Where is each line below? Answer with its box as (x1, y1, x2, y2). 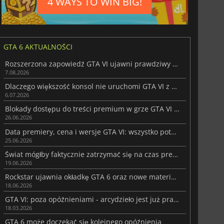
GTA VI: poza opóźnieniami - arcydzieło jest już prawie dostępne (173, 194, 179, 204)
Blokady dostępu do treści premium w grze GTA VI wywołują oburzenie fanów (173, 104, 179, 114)
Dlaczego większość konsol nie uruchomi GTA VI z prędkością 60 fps (171, 81, 177, 91)
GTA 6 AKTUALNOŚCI (3, 41, 72, 51)
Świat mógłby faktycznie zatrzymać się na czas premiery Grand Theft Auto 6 (172, 149, 178, 159)
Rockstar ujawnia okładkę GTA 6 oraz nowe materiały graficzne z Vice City (170, 171, 176, 181)
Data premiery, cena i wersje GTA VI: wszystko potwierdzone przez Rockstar (170, 126, 176, 136)
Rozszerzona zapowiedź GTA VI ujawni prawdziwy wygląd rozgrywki (172, 58, 178, 68)
